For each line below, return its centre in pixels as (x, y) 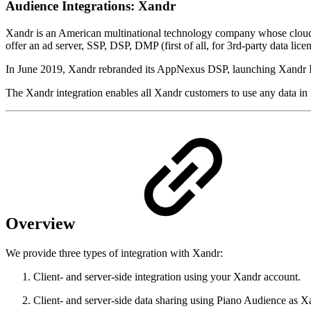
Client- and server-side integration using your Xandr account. (167, 277)
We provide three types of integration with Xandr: (114, 253)
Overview (42, 224)
